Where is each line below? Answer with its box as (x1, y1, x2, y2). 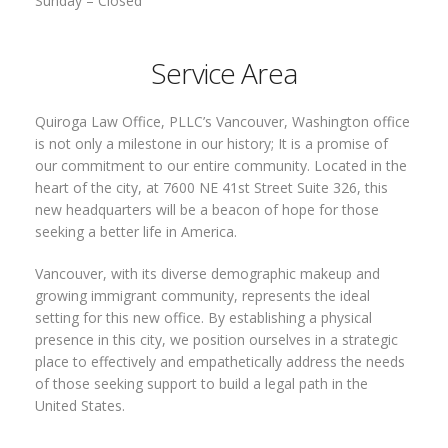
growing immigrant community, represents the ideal (35, 286, 370, 305)
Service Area (151, 54, 297, 92)
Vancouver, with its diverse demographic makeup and (35, 264, 380, 283)
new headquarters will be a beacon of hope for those (35, 200, 379, 219)
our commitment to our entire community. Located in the (35, 156, 407, 175)
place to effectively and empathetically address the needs (35, 352, 405, 371)
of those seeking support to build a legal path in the (35, 374, 368, 393)
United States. (35, 396, 125, 415)
